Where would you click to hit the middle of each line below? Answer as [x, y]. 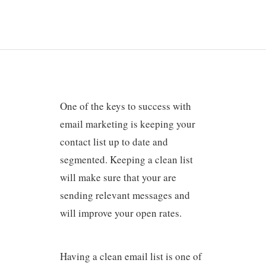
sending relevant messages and [125, 195]
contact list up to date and [114, 142]
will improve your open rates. [121, 213]
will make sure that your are [118, 177]
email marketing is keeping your [127, 124]
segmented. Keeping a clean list [126, 159]
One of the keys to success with [125, 106]
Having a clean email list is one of [131, 256]
